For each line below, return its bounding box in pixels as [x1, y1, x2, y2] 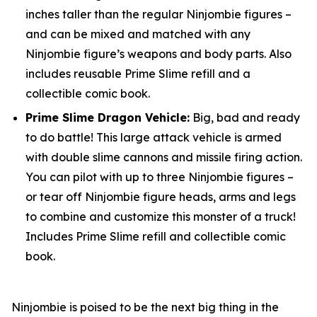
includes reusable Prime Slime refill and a [25, 66, 250, 81]
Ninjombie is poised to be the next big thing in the [11, 300, 279, 315]
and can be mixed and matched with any [25, 26, 250, 41]
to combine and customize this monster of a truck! [25, 209, 296, 224]
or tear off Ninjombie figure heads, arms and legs [25, 190, 296, 204]
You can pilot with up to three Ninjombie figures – [25, 170, 294, 185]
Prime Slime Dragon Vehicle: [25, 110, 190, 125]
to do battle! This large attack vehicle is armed [25, 130, 282, 145]
